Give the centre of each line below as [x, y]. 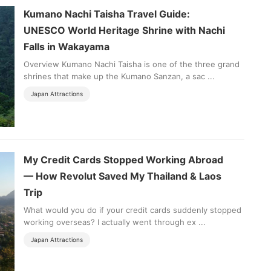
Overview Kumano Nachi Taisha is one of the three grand [132, 64]
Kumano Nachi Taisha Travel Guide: [107, 14]
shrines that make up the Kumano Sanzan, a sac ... [119, 77]
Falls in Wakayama [67, 47]
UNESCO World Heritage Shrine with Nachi [124, 31]
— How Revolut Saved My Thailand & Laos [122, 176]
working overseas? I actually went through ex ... [115, 222]
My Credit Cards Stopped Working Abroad [123, 160]
